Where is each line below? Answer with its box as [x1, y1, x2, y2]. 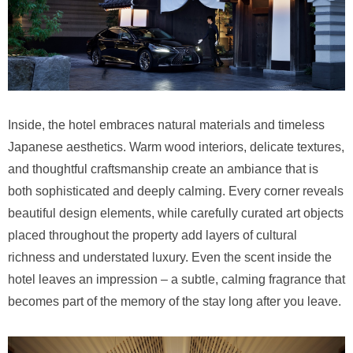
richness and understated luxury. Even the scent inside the [8, 251, 332, 264]
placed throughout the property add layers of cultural [8, 229, 297, 242]
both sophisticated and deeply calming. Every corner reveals [8, 184, 344, 198]
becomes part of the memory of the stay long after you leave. [8, 295, 341, 308]
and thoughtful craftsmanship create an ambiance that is [8, 162, 318, 176]
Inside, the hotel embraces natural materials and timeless [8, 118, 325, 132]
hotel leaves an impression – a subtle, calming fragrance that [8, 273, 345, 286]
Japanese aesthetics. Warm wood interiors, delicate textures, [8, 140, 344, 154]
